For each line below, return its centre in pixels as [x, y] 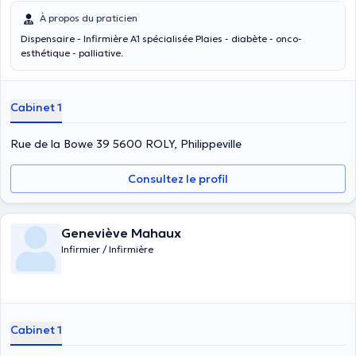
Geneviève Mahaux [121, 233]
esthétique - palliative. [72, 53]
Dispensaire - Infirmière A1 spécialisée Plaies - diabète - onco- [161, 39]
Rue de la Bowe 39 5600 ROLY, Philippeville [126, 144]
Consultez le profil [178, 179]
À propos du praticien [89, 18]
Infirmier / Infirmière [107, 249]
